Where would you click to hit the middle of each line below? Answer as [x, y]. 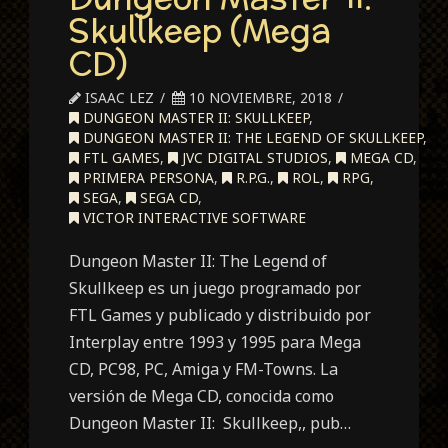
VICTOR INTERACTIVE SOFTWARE [193, 218]
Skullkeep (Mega [200, 30]
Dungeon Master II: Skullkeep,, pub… [210, 423]
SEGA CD [167, 198]
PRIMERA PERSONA [147, 178]
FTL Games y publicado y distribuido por [220, 315]
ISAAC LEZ [118, 98]
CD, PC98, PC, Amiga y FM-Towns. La [204, 369]
